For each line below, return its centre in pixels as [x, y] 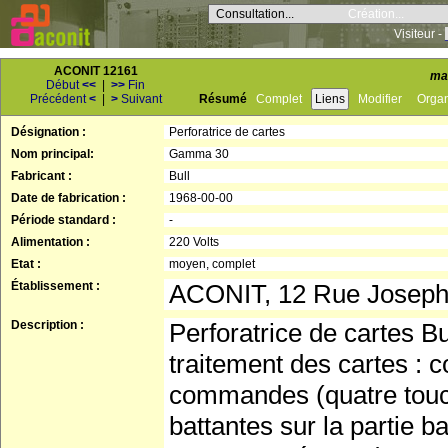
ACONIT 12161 [96, 71]
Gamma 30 [199, 154]
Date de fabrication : [68, 198]
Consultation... [255, 14]
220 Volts [194, 242]
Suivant [140, 99]
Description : [47, 325]
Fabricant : [41, 176]
